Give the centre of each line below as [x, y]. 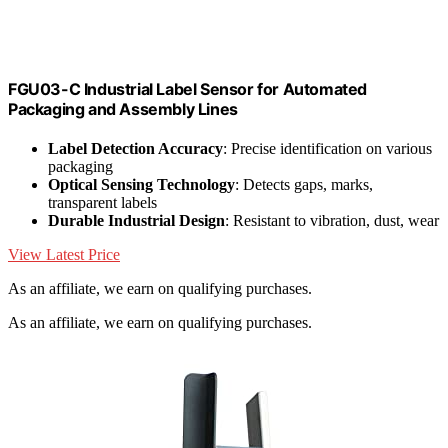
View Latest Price [64, 255]
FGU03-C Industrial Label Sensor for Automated [188, 89]
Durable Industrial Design [136, 221]
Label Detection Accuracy [135, 149]
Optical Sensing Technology [141, 185]
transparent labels [102, 203]
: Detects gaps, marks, [304, 185]
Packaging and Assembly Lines [123, 109]
